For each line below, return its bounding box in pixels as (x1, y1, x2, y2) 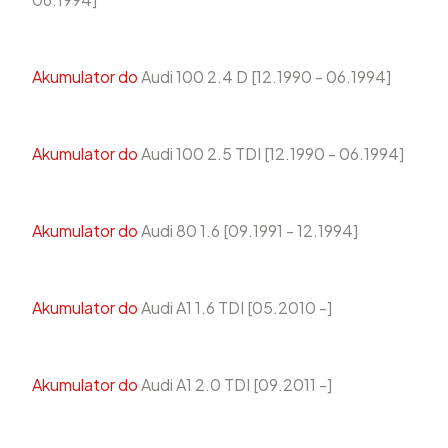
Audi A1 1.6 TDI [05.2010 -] (138, 296, 332, 318)
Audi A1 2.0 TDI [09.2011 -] (138, 373, 332, 395)
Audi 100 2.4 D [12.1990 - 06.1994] (138, 65, 391, 87)
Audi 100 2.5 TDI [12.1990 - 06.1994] (138, 142, 404, 164)
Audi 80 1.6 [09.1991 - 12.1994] (138, 219, 358, 241)
